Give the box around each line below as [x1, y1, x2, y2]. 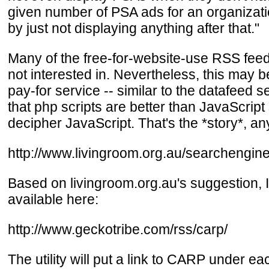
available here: [8, 191, 98, 207]
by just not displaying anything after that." [8, 20, 259, 36]
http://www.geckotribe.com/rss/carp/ [8, 221, 228, 237]
